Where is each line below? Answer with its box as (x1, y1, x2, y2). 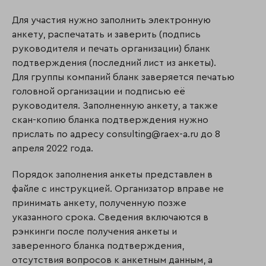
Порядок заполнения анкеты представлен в (12, 170, 213, 180)
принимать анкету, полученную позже (12, 198, 186, 208)
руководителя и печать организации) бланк (12, 44, 210, 54)
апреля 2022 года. (12, 144, 93, 154)
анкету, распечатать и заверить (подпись (12, 30, 201, 40)
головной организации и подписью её (12, 87, 185, 97)
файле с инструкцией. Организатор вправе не (12, 184, 224, 194)
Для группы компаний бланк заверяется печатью (12, 72, 235, 83)
